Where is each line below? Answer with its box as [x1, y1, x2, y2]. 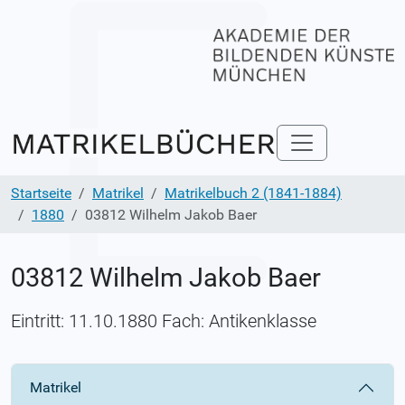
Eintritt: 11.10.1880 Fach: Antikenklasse [11, 309, 316, 332]
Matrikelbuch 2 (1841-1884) [165, 184, 342, 202]
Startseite [11, 184, 71, 202]
